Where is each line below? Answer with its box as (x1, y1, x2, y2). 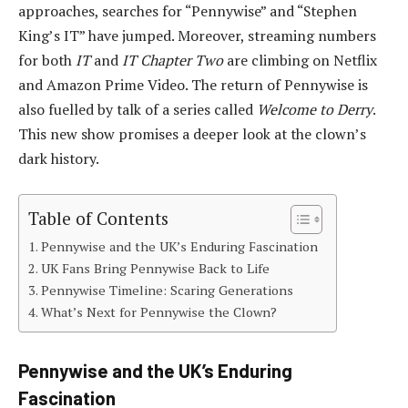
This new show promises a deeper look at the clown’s (18, 124, 366, 145)
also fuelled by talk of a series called (18, 99, 257, 120)
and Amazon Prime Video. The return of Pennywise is (18, 75, 368, 96)
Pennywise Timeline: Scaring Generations (40, 280, 293, 299)
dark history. (18, 148, 99, 169)
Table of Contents (28, 206, 168, 229)
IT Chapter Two (122, 50, 223, 71)
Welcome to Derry (257, 99, 372, 120)
